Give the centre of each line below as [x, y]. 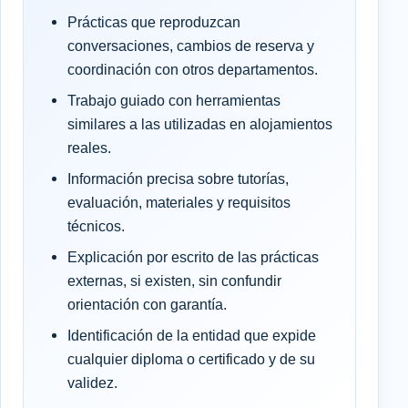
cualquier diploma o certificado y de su [191, 358]
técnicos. [96, 225]
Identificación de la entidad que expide [192, 335]
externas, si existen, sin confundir [174, 280]
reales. [89, 147]
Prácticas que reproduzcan [154, 21]
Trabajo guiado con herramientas [174, 100]
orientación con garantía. [147, 304]
